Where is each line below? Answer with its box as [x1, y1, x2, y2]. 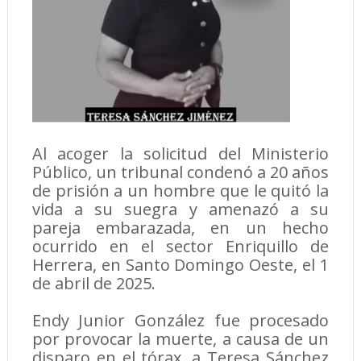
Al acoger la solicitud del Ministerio [31, 143, 330, 165]
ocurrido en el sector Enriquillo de [31, 235, 330, 258]
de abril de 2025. [31, 272, 156, 295]
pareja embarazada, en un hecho [31, 217, 330, 239]
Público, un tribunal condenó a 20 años [31, 161, 330, 184]
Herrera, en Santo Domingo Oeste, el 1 [31, 254, 330, 276]
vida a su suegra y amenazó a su [31, 198, 330, 221]
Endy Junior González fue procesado [31, 309, 330, 332]
